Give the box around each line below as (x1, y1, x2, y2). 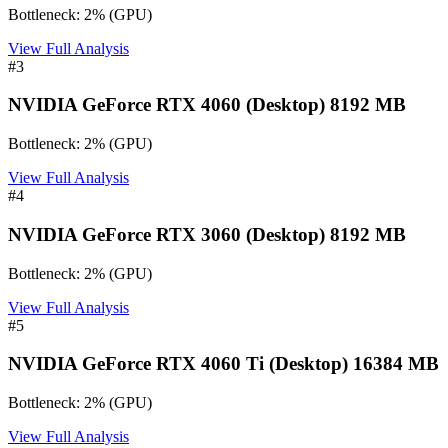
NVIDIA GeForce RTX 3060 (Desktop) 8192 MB (8, 223, 406, 245)
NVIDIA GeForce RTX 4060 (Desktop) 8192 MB (8, 94, 406, 116)
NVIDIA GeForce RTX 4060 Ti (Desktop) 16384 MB (8, 353, 439, 375)
